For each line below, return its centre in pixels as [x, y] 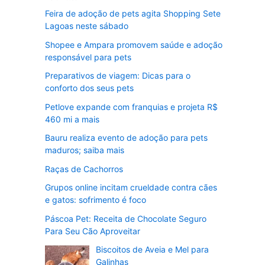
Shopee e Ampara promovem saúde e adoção [134, 44]
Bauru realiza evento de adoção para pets [126, 138]
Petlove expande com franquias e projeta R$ [131, 106]
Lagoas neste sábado [87, 26]
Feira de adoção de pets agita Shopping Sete [133, 13]
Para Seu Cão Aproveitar [93, 231]
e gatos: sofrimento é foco [96, 200]
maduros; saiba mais [85, 150]
